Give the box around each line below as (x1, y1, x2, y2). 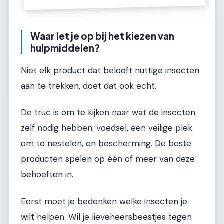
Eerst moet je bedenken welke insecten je (21, 195, 187, 207)
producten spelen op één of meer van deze (21, 153, 195, 165)
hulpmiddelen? (30, 42, 100, 54)
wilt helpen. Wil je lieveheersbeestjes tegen (21, 211, 192, 222)
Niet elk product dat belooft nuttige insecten (21, 64, 199, 76)
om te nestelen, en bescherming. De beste (21, 138, 191, 149)
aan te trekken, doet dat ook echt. (21, 80, 156, 91)
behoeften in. (21, 169, 73, 180)
